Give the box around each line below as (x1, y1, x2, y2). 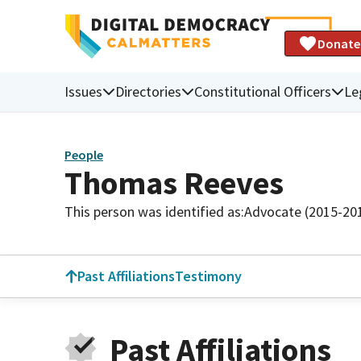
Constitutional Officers (194, 81, 331, 101)
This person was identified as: (64, 201, 244, 221)
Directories (115, 81, 181, 101)
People (64, 147, 103, 164)
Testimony (175, 267, 242, 285)
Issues (64, 81, 102, 101)
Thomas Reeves (64, 162, 284, 203)
